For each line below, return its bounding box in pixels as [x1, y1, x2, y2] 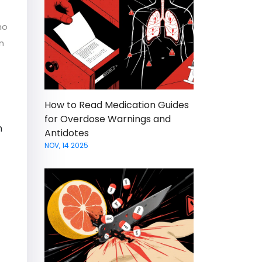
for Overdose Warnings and [44, 112, 171, 126]
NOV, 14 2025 [44, 140, 88, 150]
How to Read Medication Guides [44, 98, 189, 112]
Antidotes [44, 126, 89, 140]
